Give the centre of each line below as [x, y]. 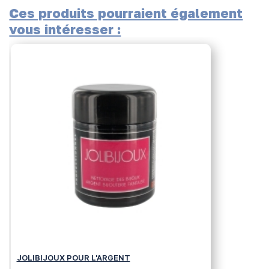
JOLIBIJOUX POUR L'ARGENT [73, 258]
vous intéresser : [65, 29]
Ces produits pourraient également [126, 13]
